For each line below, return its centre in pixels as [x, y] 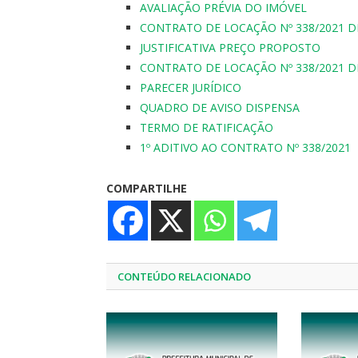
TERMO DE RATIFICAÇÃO [207, 127]
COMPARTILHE [147, 188]
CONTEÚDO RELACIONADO [184, 276]
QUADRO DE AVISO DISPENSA [220, 107]
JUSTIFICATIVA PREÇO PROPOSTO [230, 48]
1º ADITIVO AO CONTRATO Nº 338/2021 [245, 147]
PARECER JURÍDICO [191, 88]
